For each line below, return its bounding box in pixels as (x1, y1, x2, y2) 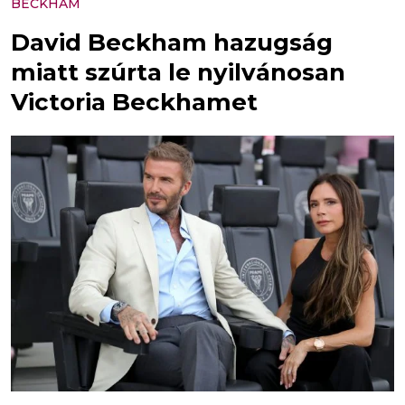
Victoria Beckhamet (11, 88, 258, 117)
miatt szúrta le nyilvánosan (11, 58, 345, 87)
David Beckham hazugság (11, 28, 333, 57)
